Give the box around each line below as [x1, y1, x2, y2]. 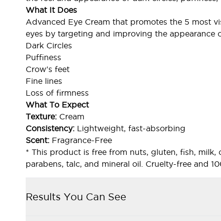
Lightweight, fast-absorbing [77, 124, 185, 133]
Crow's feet [26, 65, 70, 74]
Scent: [26, 136, 52, 145]
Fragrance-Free [52, 136, 112, 145]
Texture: [26, 112, 59, 121]
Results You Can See [26, 191, 126, 202]
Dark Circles [26, 41, 72, 50]
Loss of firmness [26, 88, 89, 97]
